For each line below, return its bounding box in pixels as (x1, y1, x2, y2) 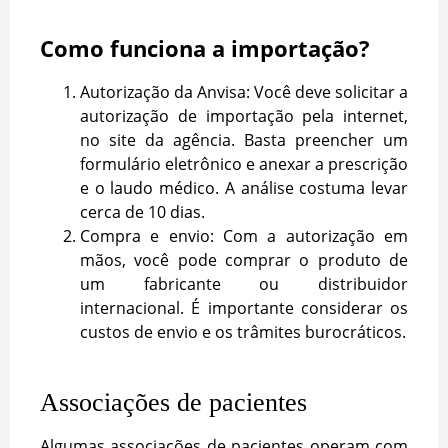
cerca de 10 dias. (80, 201, 205, 224)
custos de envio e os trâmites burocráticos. (80, 321, 406, 344)
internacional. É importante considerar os (80, 297, 408, 320)
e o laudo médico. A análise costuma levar (80, 177, 408, 200)
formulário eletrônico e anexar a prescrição (80, 153, 408, 176)
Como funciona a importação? (40, 33, 370, 64)
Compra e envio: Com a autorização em (80, 225, 408, 248)
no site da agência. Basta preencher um (80, 129, 408, 152)
